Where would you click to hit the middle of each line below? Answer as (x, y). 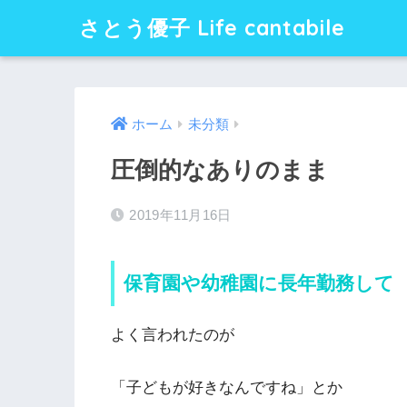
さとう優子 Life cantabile (212, 28)
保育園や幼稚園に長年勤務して (259, 283)
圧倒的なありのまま (220, 170)
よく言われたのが (173, 334)
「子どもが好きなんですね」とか (227, 388)
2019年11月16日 (180, 215)
